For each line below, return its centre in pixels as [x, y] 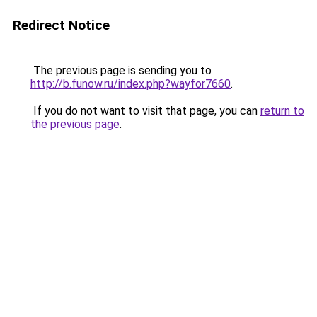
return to [282, 111]
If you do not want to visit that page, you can [145, 111]
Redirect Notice [61, 25]
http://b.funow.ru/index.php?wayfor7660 [131, 84]
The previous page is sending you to [121, 70]
